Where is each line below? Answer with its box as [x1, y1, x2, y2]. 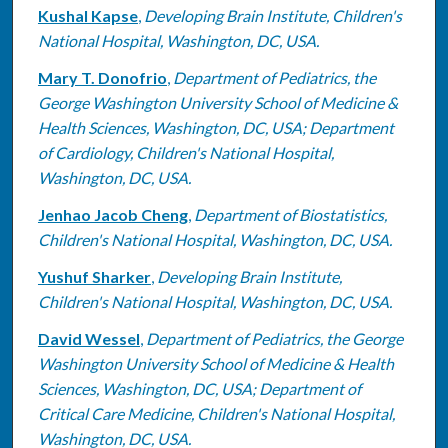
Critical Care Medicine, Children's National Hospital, [37, 403, 395, 423]
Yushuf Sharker [37, 266, 151, 286]
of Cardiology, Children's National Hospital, [37, 142, 334, 162]
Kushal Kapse [37, 5, 138, 25]
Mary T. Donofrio [37, 67, 167, 87]
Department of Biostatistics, [193, 204, 387, 224]
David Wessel [37, 328, 140, 348]
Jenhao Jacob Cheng [37, 204, 188, 224]
